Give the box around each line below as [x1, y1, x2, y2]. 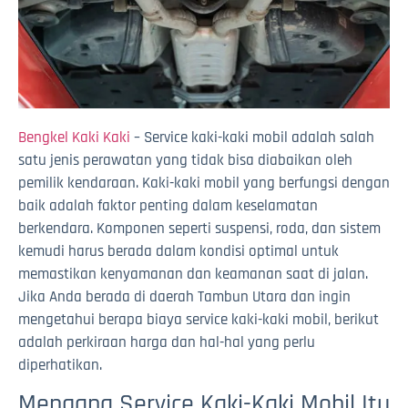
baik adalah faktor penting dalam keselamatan [18, 195, 318, 216]
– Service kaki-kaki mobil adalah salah [130, 127, 374, 148]
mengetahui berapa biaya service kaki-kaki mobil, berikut [18, 309, 379, 330]
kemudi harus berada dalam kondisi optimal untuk [18, 240, 339, 261]
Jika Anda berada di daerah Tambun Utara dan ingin [18, 286, 351, 307]
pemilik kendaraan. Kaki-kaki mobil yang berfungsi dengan [18, 172, 390, 193]
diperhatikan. [18, 354, 102, 375]
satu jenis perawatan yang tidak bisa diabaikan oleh [18, 149, 352, 170]
